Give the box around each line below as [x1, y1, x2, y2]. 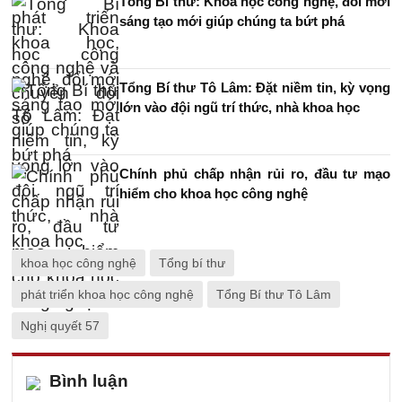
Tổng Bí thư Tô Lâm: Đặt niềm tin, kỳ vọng [119, 80, 390, 95]
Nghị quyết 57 [21, 319, 100, 333]
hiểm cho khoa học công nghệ [119, 186, 308, 201]
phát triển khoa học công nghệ [21, 287, 194, 301]
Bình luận [49, 371, 128, 390]
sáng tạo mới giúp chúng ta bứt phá [119, 13, 345, 29]
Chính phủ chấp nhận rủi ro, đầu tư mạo [119, 166, 390, 181]
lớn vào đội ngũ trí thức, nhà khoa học [119, 100, 360, 115]
